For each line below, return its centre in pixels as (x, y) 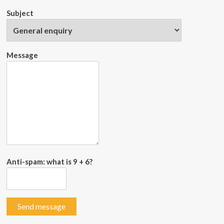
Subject (20, 13)
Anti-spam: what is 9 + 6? (49, 162)
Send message (41, 206)
